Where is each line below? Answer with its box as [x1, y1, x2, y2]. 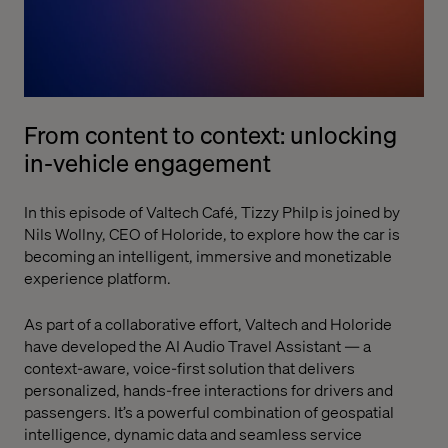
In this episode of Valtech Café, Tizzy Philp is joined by [24, 201, 400, 222]
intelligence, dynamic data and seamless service [24, 423, 362, 444]
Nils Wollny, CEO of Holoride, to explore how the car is [24, 223, 400, 244]
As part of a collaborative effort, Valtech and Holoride [24, 313, 392, 334]
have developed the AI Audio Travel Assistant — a [24, 335, 371, 356]
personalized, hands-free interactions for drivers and [24, 379, 393, 400]
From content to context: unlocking [24, 119, 397, 150]
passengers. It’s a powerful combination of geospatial [24, 401, 394, 422]
